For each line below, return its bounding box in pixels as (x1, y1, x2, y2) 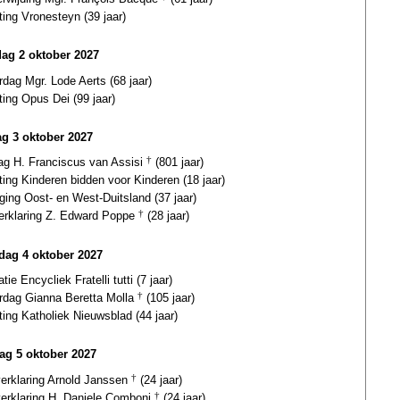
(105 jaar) (143, 290, 195, 304)
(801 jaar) (152, 155, 204, 170)
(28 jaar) (144, 209, 189, 223)
